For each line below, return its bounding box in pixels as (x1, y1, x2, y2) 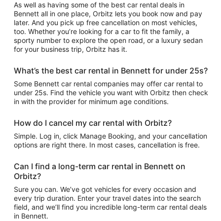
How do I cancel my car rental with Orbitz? (14, 118, 172, 128)
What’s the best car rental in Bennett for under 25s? (14, 66, 208, 75)
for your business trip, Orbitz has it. (14, 45, 127, 53)
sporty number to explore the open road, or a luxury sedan (14, 36, 203, 44)
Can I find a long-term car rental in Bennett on (14, 161, 185, 171)
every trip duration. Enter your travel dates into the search (14, 194, 201, 202)
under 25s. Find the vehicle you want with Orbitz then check (14, 88, 208, 97)
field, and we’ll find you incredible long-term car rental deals (14, 203, 207, 211)
